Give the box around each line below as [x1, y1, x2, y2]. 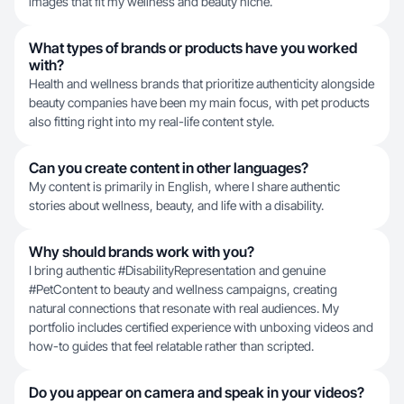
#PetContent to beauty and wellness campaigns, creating [29, 281, 337, 297]
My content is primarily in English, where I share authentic [29, 179, 340, 194]
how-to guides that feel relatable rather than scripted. [29, 338, 314, 353]
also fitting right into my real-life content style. [29, 114, 274, 129]
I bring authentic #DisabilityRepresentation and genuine [29, 262, 326, 278]
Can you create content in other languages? [29, 159, 308, 177]
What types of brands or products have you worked [29, 39, 357, 57]
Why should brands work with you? [29, 243, 254, 261]
